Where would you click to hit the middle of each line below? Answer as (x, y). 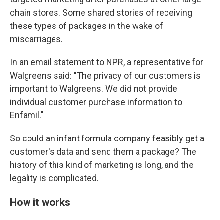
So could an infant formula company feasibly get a (107, 138)
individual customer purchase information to (96, 102)
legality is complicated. (54, 178)
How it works (40, 202)
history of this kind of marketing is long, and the (102, 165)
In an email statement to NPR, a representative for (107, 62)
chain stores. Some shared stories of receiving (101, 13)
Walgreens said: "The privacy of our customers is (105, 75)
